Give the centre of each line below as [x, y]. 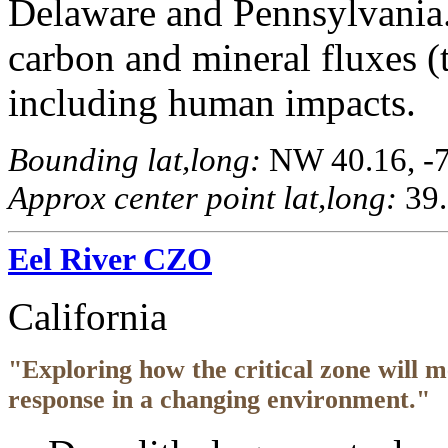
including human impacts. [212, 102]
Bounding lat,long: [134, 159]
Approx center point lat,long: [202, 197]
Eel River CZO [110, 258]
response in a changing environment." [219, 399]
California [87, 316]
